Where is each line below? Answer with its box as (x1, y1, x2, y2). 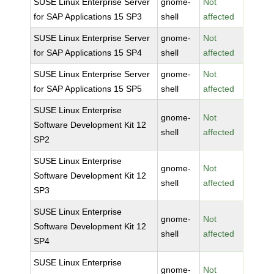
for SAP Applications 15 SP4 (34, 48, 143, 57)
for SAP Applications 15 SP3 (34, 12, 143, 21)
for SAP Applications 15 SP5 (34, 84, 143, 94)
